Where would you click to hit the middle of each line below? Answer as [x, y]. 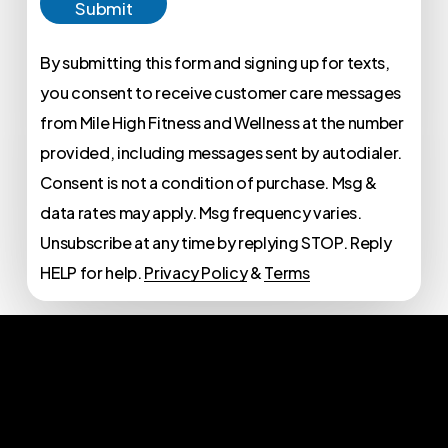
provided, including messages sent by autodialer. [221, 152]
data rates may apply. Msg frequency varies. [201, 212]
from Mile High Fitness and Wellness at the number [222, 122]
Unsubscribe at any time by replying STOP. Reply [216, 242]
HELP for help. [92, 272]
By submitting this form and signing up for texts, [215, 62]
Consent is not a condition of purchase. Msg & [209, 182]
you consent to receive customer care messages [221, 92]
